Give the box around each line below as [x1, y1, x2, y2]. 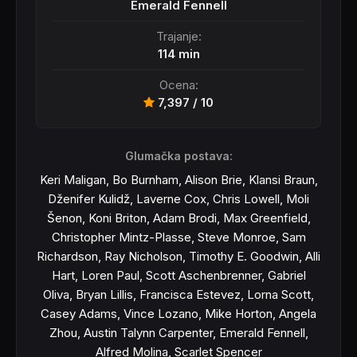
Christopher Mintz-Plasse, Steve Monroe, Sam [51, 229, 306, 245]
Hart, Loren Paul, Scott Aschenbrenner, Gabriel [51, 268, 306, 283]
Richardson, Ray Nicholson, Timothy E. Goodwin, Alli [37, 249, 320, 264]
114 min [157, 46, 200, 61]
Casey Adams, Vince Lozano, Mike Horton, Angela [41, 306, 316, 321]
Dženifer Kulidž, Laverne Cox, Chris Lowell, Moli [48, 191, 309, 206]
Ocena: [159, 77, 198, 92]
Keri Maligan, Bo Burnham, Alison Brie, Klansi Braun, [39, 172, 318, 187]
